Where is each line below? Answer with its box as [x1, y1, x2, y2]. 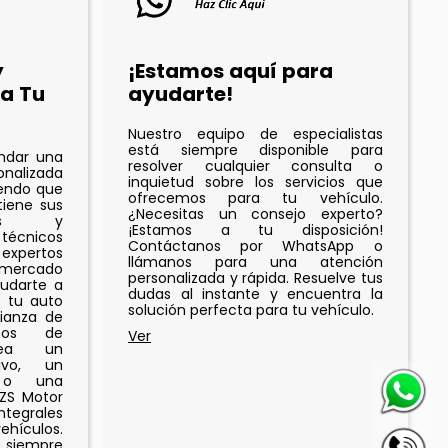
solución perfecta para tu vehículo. [128, 300, 375, 321]
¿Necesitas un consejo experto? [128, 204, 383, 225]
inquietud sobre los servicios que [128, 172, 383, 193]
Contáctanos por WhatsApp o [128, 236, 383, 257]
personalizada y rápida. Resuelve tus [128, 268, 383, 289]
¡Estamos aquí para [128, 57, 334, 86]
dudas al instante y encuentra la [128, 284, 383, 305]
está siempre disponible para [128, 140, 383, 161]
